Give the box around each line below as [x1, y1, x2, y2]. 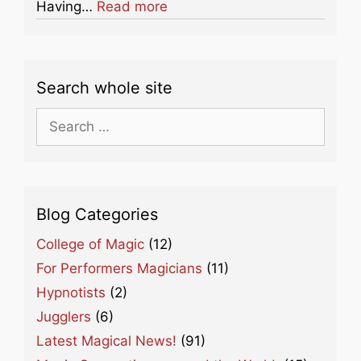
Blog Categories [36, 204, 158, 224]
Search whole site [36, 77, 172, 98]
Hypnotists [36, 284, 106, 301]
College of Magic [36, 235, 144, 252]
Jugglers [36, 308, 91, 325]
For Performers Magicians [36, 259, 202, 276]
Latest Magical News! [36, 332, 176, 349]
